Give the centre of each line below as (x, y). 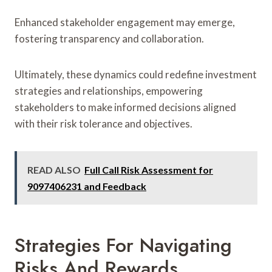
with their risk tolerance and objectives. (104, 123)
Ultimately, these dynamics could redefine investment (136, 74)
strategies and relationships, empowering (109, 90)
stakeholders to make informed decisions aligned (125, 107)
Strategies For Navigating (123, 245)
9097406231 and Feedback (87, 186)
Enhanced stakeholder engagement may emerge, (125, 22)
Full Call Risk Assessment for (149, 169)
